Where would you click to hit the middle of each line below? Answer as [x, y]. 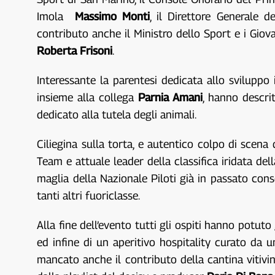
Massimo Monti [112, 17]
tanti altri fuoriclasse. [89, 196]
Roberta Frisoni [75, 51]
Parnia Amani [170, 98]
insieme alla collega [87, 98]
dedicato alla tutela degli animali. [117, 115]
